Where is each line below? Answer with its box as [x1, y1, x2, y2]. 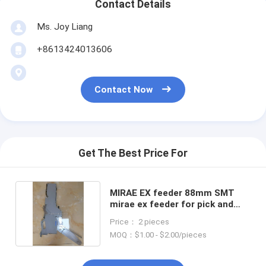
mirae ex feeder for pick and [109, 198, 233, 210]
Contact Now [94, 84, 153, 96]
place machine [109, 210, 173, 221]
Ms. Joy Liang [36, 21, 93, 32]
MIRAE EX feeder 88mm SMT [109, 187, 235, 198]
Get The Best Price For [78, 147, 188, 160]
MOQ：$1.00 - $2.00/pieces [109, 230, 207, 239]
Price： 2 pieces [109, 217, 169, 226]
